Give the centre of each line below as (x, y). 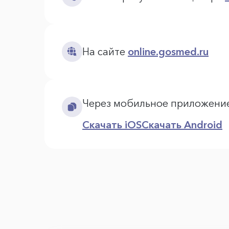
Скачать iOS (112, 125)
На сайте (105, 52)
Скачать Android (182, 125)
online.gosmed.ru (168, 52)
